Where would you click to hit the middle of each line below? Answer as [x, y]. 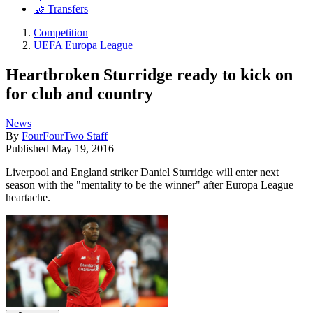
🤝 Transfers [61, 9]
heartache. [28, 197]
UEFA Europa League [83, 45]
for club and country [79, 93]
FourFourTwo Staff [65, 136]
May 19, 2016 [83, 148]
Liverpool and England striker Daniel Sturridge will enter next [142, 172]
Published [29, 148]
